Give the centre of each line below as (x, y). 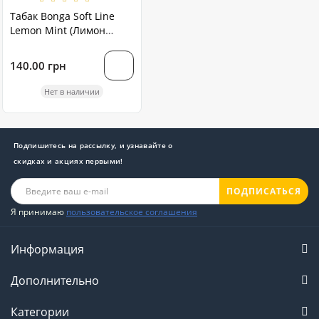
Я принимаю (38, 212)
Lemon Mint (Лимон (58, 31)
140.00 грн (38, 65)
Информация (47, 250)
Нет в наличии (72, 92)
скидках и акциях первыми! (68, 161)
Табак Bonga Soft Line (62, 16)
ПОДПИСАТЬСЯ (264, 191)
